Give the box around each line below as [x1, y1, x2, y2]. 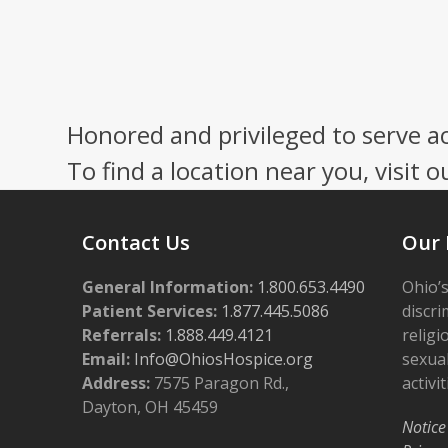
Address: [82, 371, 151, 394]
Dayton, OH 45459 [82, 395, 219, 418]
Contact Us [82, 228, 191, 256]
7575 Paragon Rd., [150, 371, 290, 394]
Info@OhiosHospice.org [130, 347, 314, 370]
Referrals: [82, 323, 162, 346]
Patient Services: [82, 299, 218, 322]
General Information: [82, 275, 254, 298]
